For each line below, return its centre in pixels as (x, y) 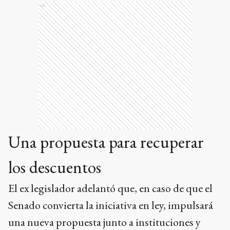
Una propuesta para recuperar (106, 142)
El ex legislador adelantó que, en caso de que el (110, 188)
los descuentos (55, 167)
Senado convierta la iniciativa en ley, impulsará (111, 205)
